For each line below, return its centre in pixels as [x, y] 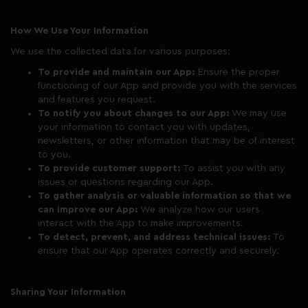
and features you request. [97, 100]
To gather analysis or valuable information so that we [164, 196]
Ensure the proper [238, 72]
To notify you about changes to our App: [134, 113]
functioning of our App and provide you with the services [167, 86]
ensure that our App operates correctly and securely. [158, 251]
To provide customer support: [109, 168]
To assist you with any [233, 168]
